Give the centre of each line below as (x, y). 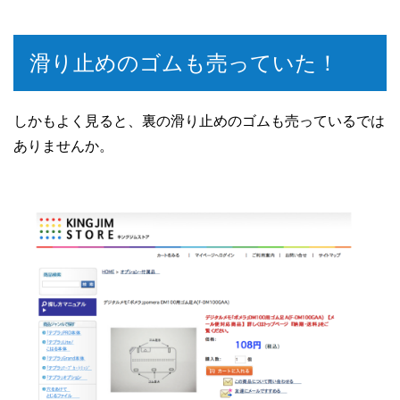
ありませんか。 (63, 146)
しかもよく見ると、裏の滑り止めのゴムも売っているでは (199, 121)
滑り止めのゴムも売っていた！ (184, 63)
